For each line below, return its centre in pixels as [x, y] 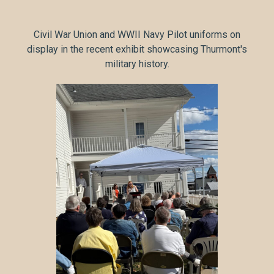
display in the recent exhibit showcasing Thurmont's [137, 49]
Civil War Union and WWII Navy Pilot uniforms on [137, 34]
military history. [137, 64]
